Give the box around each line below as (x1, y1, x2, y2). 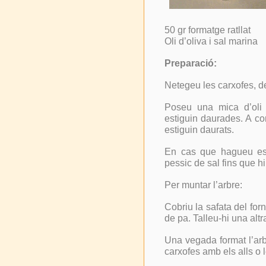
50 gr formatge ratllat (164, 24, 251, 35)
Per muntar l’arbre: (164, 179, 242, 190)
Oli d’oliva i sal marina (164, 36, 258, 46)
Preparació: (164, 58, 217, 68)
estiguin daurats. (164, 124, 234, 135)
